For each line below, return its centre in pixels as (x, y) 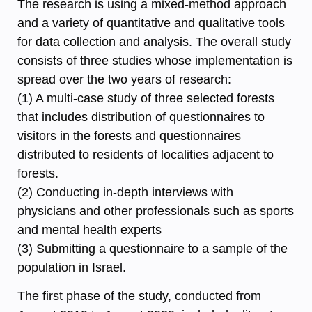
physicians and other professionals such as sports (156, 211)
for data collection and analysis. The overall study (154, 41)
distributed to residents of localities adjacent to (146, 154)
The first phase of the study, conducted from (139, 296)
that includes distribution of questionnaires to (141, 117)
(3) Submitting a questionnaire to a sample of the (153, 248)
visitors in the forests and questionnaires (129, 135)
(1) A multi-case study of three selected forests (146, 98)
